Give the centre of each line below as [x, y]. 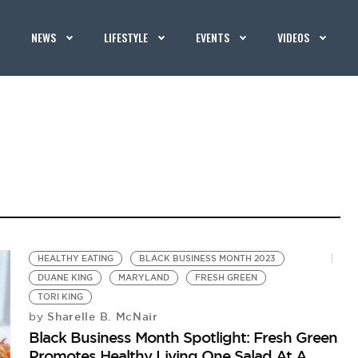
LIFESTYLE [126, 37]
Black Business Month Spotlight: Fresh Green [183, 337]
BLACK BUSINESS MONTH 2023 [208, 259]
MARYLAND [144, 278]
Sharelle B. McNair [101, 316]
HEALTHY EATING [76, 259]
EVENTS [213, 37]
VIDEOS [294, 37]
